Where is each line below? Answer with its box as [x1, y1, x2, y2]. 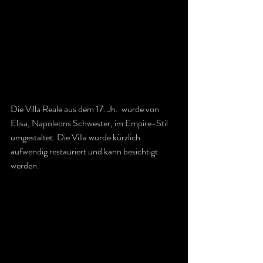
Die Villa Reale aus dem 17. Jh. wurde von [11, 102, 161, 116]
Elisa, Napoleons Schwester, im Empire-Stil [11, 116, 170, 130]
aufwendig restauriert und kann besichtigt [11, 144, 160, 158]
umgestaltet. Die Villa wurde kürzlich [11, 130, 142, 144]
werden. [11, 158, 39, 172]
